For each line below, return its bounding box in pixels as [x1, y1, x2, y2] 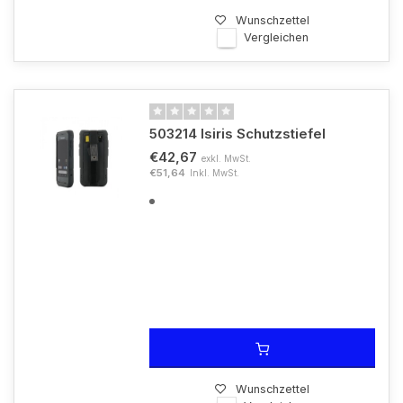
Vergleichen [243, 31, 309, 44]
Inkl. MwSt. [190, 167, 239, 178]
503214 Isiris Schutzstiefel [149, 125, 326, 142]
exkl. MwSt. [201, 153, 251, 164]
